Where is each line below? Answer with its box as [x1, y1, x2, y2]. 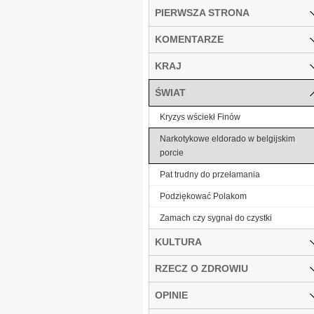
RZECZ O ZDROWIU [155, 262, 248, 274]
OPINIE [155, 289, 188, 301]
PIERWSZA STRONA [155, 6, 250, 18]
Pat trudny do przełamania [160, 169, 260, 179]
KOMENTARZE [155, 33, 224, 45]
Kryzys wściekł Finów [160, 111, 240, 122]
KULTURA [155, 235, 202, 247]
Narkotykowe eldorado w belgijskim [160, 133, 295, 144]
